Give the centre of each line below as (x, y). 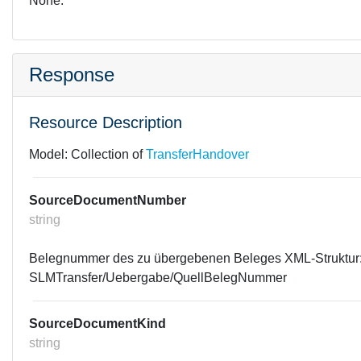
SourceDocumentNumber (108, 200)
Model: (50, 154)
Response (72, 75)
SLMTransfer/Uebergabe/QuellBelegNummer (158, 278)
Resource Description (106, 122)
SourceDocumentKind (98, 324)
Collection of (108, 154)
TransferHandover (197, 154)
